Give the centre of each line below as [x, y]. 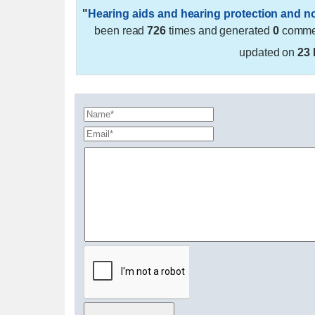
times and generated [219, 30]
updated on [268, 52]
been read [121, 30]
